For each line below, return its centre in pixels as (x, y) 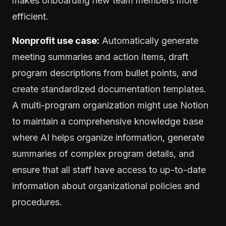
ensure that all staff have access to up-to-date (109, 169)
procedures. (37, 202)
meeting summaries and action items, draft (100, 56)
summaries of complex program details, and (103, 153)
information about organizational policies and (106, 186)
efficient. (30, 16)
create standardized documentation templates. (109, 89)
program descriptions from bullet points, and (105, 73)
